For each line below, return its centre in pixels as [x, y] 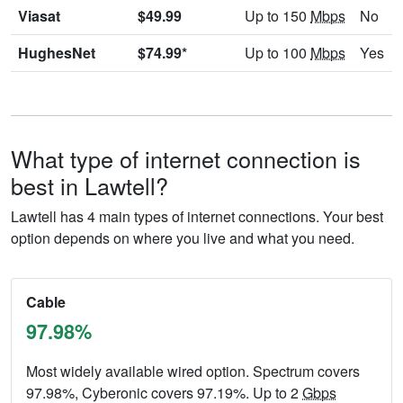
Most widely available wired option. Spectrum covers [193, 371]
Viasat [39, 15]
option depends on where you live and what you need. [183, 237]
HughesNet [57, 52]
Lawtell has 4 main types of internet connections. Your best [197, 216]
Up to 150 [278, 15]
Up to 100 [278, 52]
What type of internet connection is [186, 158]
